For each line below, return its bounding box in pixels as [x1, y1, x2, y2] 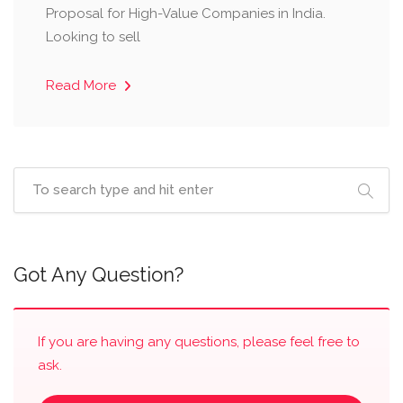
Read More [46, 77, 120, 94]
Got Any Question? [13, 263, 184, 286]
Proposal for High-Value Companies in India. [46, 5, 326, 22]
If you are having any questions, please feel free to [38, 334, 360, 350]
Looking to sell [46, 29, 140, 45]
